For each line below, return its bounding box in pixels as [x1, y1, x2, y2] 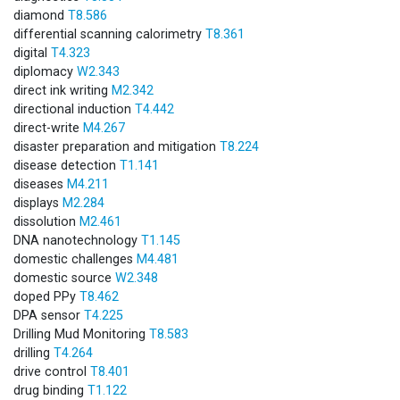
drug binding [13, 382, 87, 398]
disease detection [13, 157, 120, 173]
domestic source [13, 270, 115, 286]
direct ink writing [13, 82, 112, 98]
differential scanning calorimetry [13, 26, 205, 42]
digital [13, 45, 51, 61]
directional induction [13, 101, 135, 117]
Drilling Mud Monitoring [13, 326, 149, 342]
